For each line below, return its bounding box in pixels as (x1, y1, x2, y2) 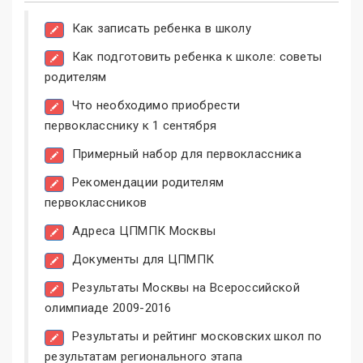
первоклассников (45, 195, 147, 211)
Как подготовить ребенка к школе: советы (71, 49, 322, 65)
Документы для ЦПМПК (71, 252, 215, 267)
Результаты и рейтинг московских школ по (71, 329, 322, 344)
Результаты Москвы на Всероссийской (71, 280, 300, 296)
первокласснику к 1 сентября (45, 118, 217, 134)
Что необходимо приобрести (71, 98, 241, 113)
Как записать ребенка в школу (71, 21, 252, 36)
